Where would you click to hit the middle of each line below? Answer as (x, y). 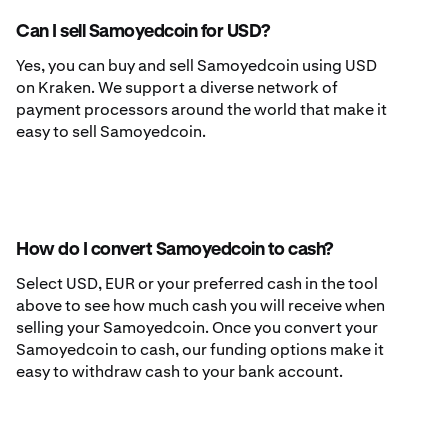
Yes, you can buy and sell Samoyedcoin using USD (196, 66)
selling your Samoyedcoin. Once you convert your (197, 328)
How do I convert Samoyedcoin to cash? (174, 250)
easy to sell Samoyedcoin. (111, 132)
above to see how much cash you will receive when (200, 306)
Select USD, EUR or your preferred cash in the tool (197, 284)
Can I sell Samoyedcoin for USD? (143, 32)
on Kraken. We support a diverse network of (177, 88)
